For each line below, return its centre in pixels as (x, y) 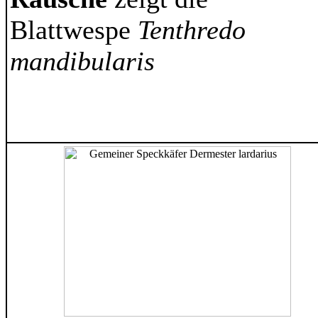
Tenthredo (192, 30)
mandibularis (82, 61)
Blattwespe (74, 30)
